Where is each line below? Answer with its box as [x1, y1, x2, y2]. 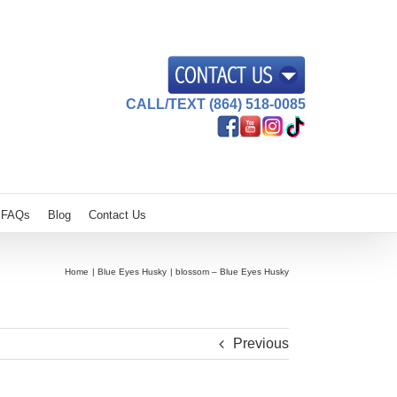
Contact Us [89, 207, 147, 222]
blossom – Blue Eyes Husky [175, 267, 289, 276]
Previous [233, 336, 289, 351]
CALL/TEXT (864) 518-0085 [125, 97, 306, 112]
